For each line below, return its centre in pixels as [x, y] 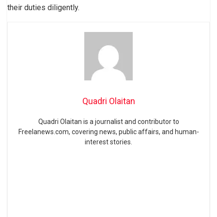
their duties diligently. [43, 8]
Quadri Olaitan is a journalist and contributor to [108, 122]
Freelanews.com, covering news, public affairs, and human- [108, 132]
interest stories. [108, 142]
